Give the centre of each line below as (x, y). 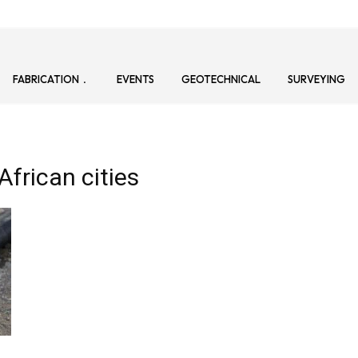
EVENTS (135, 80)
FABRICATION (46, 80)
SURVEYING (316, 80)
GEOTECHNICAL (221, 80)
